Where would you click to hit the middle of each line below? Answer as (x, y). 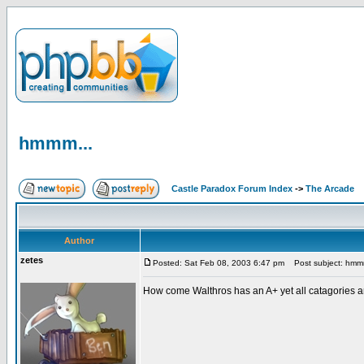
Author (79, 240)
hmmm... (56, 143)
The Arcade (330, 188)
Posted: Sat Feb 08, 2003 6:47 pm (219, 263)
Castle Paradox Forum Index (232, 188)
